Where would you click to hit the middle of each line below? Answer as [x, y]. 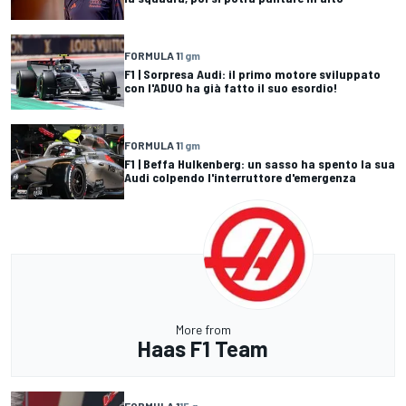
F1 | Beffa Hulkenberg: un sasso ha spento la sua [260, 164]
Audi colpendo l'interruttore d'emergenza [240, 178]
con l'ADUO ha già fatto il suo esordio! [231, 88]
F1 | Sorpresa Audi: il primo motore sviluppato [252, 74]
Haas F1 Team [203, 348]
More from [203, 329]
